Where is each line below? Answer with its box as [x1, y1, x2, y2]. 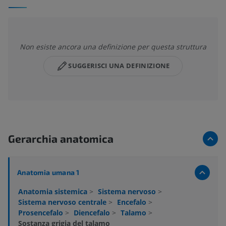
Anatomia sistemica [18, 186, 89, 196]
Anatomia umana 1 [17, 167, 80, 177]
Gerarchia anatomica [8, 132, 114, 145]
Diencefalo [74, 207, 112, 217]
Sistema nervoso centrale [18, 197, 108, 207]
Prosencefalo [18, 207, 65, 217]
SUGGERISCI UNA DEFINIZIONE [68, 61, 170, 71]
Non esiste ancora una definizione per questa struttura [20, 41, 206, 51]
